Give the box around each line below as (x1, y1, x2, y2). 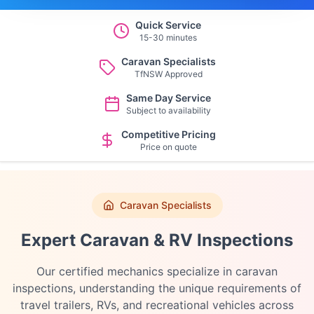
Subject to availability (125, 105, 211, 116)
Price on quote (139, 142, 197, 152)
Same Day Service (125, 92, 211, 104)
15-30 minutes (139, 32, 197, 43)
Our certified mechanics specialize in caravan (36, 264, 278, 278)
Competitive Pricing (121, 128, 216, 140)
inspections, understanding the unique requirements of (13, 281, 301, 295)
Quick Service (135, 19, 201, 31)
